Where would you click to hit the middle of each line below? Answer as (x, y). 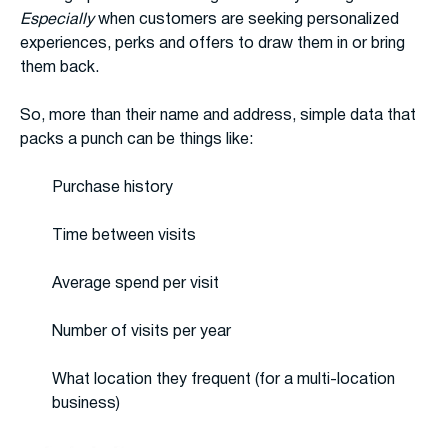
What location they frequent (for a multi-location (223, 380)
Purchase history (112, 188)
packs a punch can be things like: (136, 140)
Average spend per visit (135, 284)
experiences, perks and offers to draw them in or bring (212, 44)
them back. (59, 68)
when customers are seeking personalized (246, 20)
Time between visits (124, 236)
